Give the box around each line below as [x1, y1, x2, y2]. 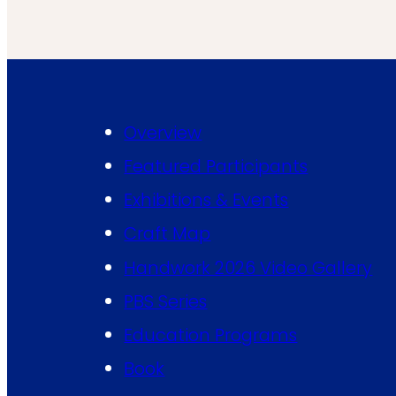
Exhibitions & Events [124, 187, 289, 213]
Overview [124, 120, 202, 146]
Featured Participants [124, 154, 308, 179]
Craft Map [124, 221, 211, 247]
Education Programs [124, 322, 298, 347]
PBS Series [124, 288, 208, 314]
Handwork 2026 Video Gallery [124, 255, 373, 280]
